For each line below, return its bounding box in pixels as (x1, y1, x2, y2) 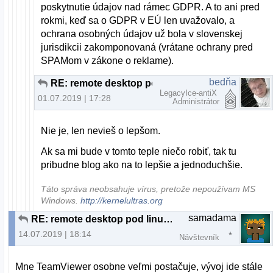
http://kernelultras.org (80, 196, 163, 206)
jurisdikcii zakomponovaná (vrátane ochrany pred (41, 42, 253, 53)
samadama (188, 213, 236, 224)
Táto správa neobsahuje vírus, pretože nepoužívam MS (41, 185, 256, 194)
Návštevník (179, 233, 219, 243)
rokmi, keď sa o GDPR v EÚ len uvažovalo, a (41, 15, 235, 26)
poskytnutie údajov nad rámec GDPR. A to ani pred (41, 2, 260, 13)
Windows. (41, 196, 81, 206)
